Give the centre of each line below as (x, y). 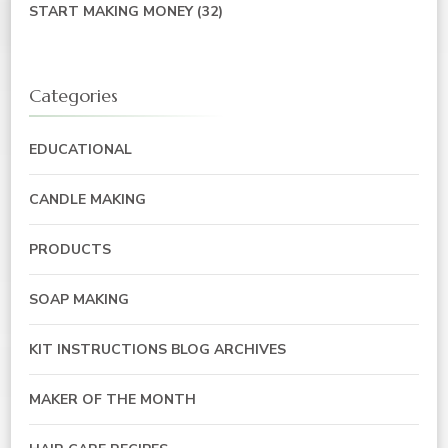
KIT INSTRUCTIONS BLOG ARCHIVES (157, 349)
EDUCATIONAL (80, 149)
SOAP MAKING (79, 299)
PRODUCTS (70, 249)
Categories (73, 95)
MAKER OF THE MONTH (112, 399)
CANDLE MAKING (87, 199)
